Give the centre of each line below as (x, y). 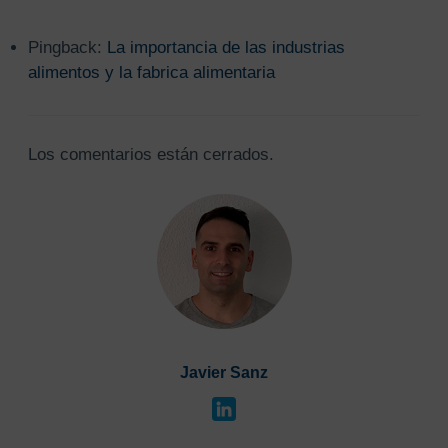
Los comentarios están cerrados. (150, 154)
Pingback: (67, 48)
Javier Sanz (224, 373)
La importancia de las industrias (225, 48)
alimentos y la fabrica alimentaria (151, 73)
